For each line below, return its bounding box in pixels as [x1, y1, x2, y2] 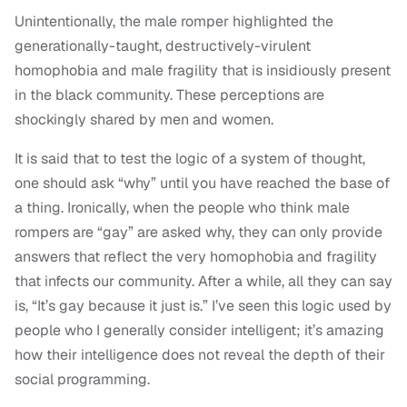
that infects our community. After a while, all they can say [15, 272, 392, 292]
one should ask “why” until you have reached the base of [15, 174, 390, 194]
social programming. [15, 370, 150, 390]
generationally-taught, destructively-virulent [15, 36, 311, 56]
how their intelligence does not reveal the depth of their [15, 345, 385, 365]
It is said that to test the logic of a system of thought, [15, 149, 365, 169]
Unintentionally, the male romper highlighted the [15, 12, 333, 32]
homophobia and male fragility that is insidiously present [15, 61, 391, 81]
